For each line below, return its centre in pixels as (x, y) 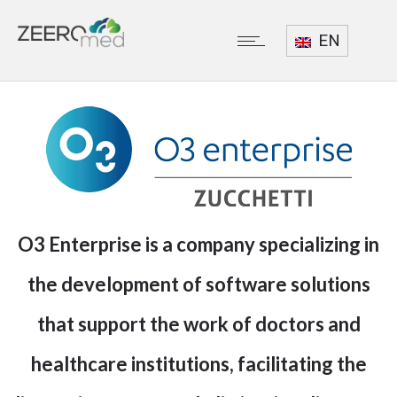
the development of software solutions (198, 284)
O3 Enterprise (80, 244)
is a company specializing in (261, 244)
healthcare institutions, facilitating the (198, 364)
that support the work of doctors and (198, 324)
